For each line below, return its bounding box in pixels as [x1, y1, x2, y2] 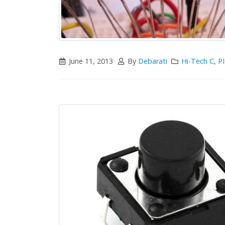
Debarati [138, 56, 167, 66]
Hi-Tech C [181, 56, 214, 66]
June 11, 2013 [69, 56, 114, 66]
